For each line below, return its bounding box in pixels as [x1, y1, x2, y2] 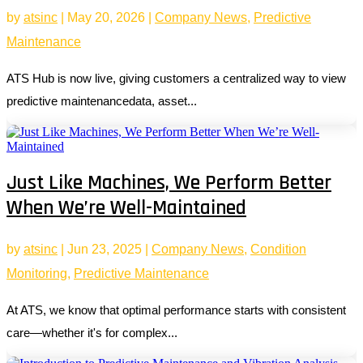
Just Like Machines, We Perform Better [6, 170, 331, 197]
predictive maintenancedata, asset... [6, 93, 197, 108]
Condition [250, 242, 306, 257]
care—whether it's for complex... [6, 326, 177, 340]
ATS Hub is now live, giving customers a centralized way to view [6, 70, 346, 85]
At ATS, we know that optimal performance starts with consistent [6, 303, 346, 318]
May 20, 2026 [67, 10, 145, 24]
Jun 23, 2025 [67, 242, 142, 257]
